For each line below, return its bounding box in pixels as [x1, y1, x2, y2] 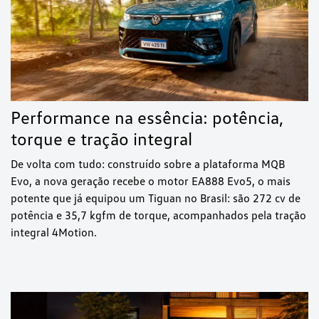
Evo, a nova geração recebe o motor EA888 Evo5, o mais [11, 174, 291, 189]
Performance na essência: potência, [11, 106, 283, 129]
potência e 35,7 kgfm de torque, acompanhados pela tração [11, 208, 306, 223]
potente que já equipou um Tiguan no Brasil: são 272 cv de [11, 191, 300, 206]
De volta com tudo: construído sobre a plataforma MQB [11, 157, 285, 172]
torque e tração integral [11, 127, 192, 150]
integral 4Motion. [11, 225, 97, 240]
